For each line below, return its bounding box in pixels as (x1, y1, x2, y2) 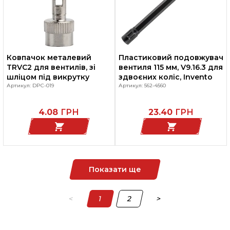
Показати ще (89, 165, 141, 174)
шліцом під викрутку (6, 72, 89, 82)
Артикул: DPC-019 (6, 82, 54, 89)
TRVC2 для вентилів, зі (6, 63, 95, 72)
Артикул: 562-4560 (119, 82, 166, 89)
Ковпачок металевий (6, 53, 91, 62)
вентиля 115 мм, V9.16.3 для (119, 63, 223, 72)
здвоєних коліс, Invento (119, 72, 213, 82)
